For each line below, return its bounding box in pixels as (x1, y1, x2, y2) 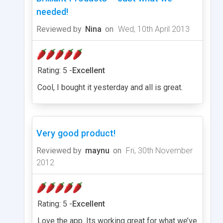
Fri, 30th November (124, 145, 193, 155)
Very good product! (36, 127, 115, 138)
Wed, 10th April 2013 (116, 24, 190, 34)
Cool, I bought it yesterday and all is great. (37, 82, 183, 92)
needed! (36, 6, 68, 17)
